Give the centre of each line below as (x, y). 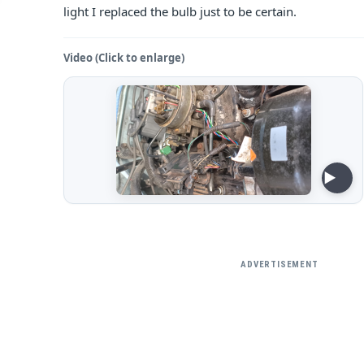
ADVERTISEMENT (279, 264)
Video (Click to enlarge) (124, 58)
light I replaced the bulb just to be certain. (180, 11)
